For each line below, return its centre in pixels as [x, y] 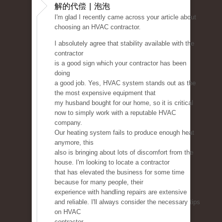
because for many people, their [99, 182]
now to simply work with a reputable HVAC [115, 113]
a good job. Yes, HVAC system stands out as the [125, 83]
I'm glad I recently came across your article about [125, 17]
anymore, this [74, 143]
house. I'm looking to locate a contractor [112, 163]
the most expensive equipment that [105, 93]
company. [68, 123]
